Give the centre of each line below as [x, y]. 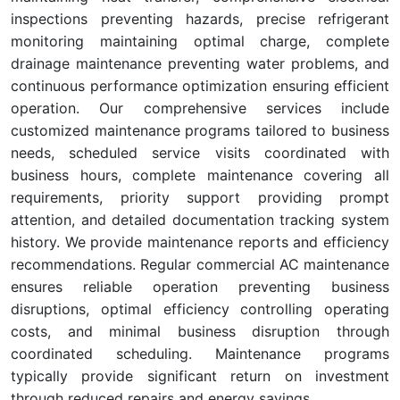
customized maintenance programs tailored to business [200, 130]
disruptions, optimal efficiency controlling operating [200, 309]
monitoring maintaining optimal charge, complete [200, 41]
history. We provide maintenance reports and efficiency [200, 242]
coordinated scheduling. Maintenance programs [200, 354]
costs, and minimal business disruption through [200, 331]
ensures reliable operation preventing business [200, 287]
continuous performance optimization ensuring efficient [200, 86]
